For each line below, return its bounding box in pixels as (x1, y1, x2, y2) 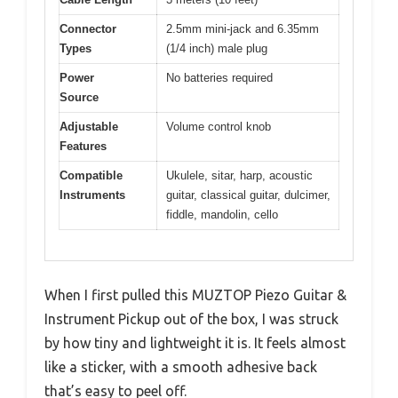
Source (60, 90, 99, 104)
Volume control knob (166, 119, 271, 133)
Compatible (60, 168, 123, 182)
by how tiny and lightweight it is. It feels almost (44, 335, 346, 352)
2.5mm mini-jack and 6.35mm (166, 21, 319, 36)
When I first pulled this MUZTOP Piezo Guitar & (44, 287, 346, 304)
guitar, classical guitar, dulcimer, (166, 187, 330, 202)
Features (60, 139, 107, 153)
